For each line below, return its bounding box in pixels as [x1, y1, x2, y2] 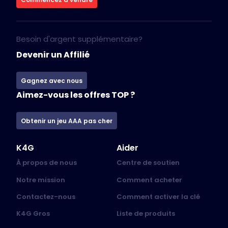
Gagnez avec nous [20, 76, 82, 85]
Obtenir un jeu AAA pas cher [20, 116, 112, 125]
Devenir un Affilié [16, 49, 90, 61]
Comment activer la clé [117, 192, 200, 202]
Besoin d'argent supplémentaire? [16, 34, 142, 45]
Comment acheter [117, 175, 182, 185]
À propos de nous [16, 158, 77, 168]
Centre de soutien [117, 158, 180, 168]
